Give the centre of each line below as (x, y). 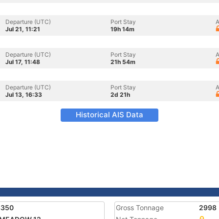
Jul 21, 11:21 (23, 29)
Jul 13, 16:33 (24, 95)
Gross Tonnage (140, 208)
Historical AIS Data (109, 115)
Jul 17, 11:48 (23, 62)
